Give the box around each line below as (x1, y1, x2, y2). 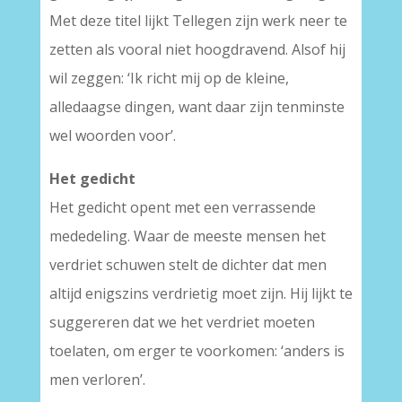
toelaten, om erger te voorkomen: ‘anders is (48, 341, 345, 361)
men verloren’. (48, 370, 145, 389)
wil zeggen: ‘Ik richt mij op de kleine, (48, 68, 289, 88)
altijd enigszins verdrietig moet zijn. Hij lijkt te (48, 284, 353, 303)
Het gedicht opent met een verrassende (48, 197, 316, 217)
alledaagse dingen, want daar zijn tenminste (48, 97, 345, 117)
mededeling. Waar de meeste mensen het (48, 226, 326, 246)
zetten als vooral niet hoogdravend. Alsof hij (48, 39, 345, 59)
